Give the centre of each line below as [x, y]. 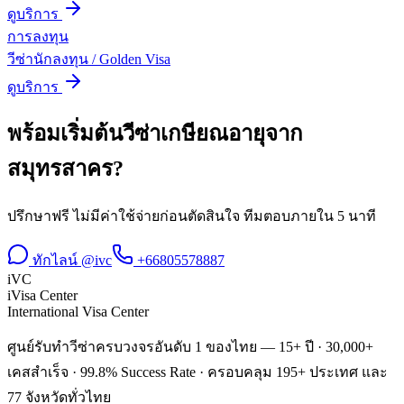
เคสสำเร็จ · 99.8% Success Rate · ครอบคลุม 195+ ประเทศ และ [197, 372]
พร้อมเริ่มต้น [65, 134]
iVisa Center [42, 296]
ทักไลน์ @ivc [70, 261]
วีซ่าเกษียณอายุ [194, 134]
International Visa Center [78, 312]
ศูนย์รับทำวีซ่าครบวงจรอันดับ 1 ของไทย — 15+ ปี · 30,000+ [190, 347]
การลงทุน [38, 36]
